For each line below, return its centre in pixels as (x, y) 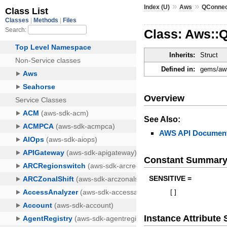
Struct (209, 55)
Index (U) (157, 7)
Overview (164, 98)
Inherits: (182, 55)
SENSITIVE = (171, 179)
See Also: (162, 119)
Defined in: (178, 69)
